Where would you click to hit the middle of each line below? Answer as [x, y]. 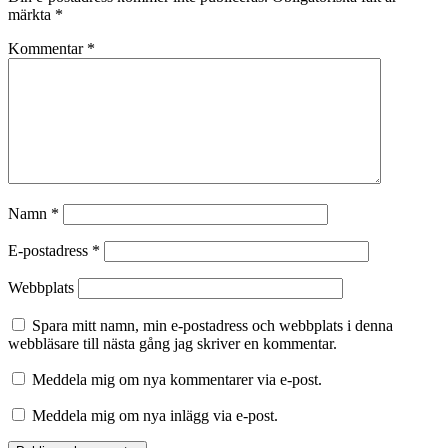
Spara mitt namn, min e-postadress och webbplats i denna [212, 326]
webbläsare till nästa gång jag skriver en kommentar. [172, 344]
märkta [31, 15]
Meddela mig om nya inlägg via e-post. [155, 416]
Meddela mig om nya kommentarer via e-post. [177, 380]
